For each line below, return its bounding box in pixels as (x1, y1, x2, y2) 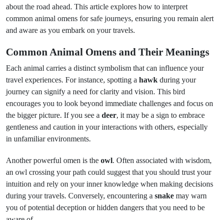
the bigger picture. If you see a (6, 111, 102, 119)
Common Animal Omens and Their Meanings (6, 46, 209, 58)
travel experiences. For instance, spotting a (6, 76, 139, 84)
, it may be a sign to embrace (116, 111, 205, 119)
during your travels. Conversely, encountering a (6, 192, 155, 200)
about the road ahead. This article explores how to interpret (6, 2, 188, 11)
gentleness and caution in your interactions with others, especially (6, 123, 208, 131)
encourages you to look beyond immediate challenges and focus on (6, 99, 213, 108)
